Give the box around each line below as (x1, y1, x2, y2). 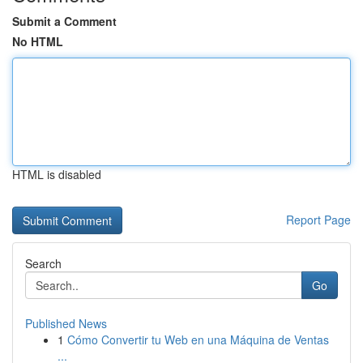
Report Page (286, 211, 351, 228)
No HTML (12, 33, 63, 49)
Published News (25, 315, 107, 331)
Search (25, 255, 62, 271)
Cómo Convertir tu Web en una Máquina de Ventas (67, 331, 329, 348)
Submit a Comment (12, 13, 117, 29)
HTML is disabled (12, 166, 101, 182)
